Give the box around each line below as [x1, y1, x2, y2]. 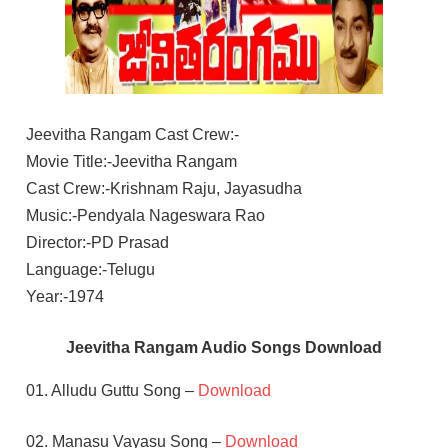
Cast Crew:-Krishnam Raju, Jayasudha [25, 179, 302, 197]
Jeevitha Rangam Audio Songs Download [66, 338, 382, 356]
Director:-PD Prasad [25, 233, 169, 251]
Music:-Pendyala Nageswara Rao [25, 206, 265, 224]
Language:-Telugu [25, 260, 155, 278]
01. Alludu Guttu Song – [25, 381, 198, 399]
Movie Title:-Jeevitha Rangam [25, 152, 237, 170]
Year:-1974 [25, 287, 104, 305]
